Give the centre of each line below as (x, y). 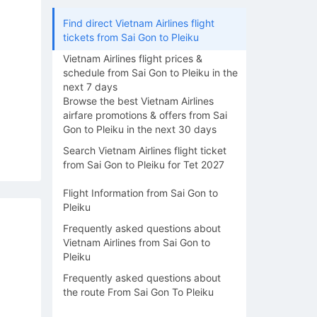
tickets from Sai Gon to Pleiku (131, 37)
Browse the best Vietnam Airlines (138, 101)
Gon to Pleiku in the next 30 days (140, 129)
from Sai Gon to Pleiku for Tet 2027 (144, 165)
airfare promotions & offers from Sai (145, 115)
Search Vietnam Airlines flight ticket (145, 150)
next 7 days (90, 87)
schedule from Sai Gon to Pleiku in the (150, 73)
